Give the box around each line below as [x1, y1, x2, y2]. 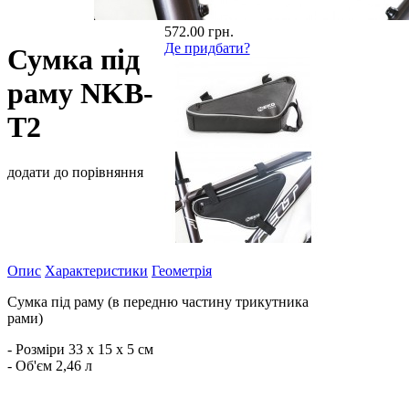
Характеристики [45, 263, 148, 278]
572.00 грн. [163, 24, 234, 39]
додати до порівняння [7, 163, 143, 180]
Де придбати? [163, 40, 250, 56]
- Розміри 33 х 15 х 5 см [7, 341, 153, 357]
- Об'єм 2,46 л [7, 358, 92, 373]
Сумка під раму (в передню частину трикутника [7, 294, 309, 309]
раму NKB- [7, 77, 153, 110]
